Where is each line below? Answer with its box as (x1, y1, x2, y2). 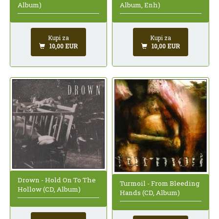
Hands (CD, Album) (120, 188, 180, 197)
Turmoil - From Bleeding (120, 178, 199, 188)
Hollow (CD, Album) (18, 184, 81, 194)
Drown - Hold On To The (18, 175, 96, 184)
